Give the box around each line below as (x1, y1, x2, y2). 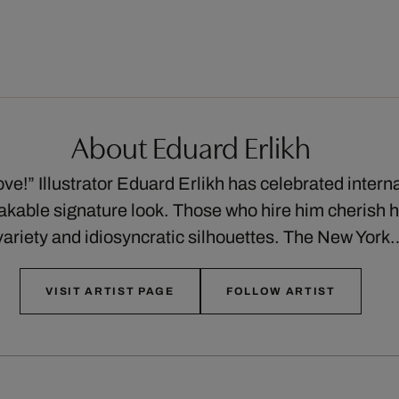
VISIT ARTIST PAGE (45, 284, 175, 297)
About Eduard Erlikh (70, 124, 311, 167)
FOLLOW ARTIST (225, 284, 336, 297)
